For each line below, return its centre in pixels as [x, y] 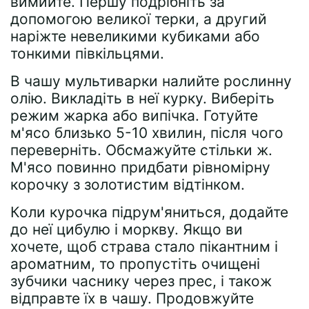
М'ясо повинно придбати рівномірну [140, 167]
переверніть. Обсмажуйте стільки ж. [141, 150]
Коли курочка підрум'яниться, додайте [149, 212]
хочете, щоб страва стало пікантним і [144, 246]
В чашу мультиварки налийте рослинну [151, 81]
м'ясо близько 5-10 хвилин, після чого [147, 132]
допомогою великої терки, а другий [139, 19]
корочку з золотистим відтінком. [128, 184]
